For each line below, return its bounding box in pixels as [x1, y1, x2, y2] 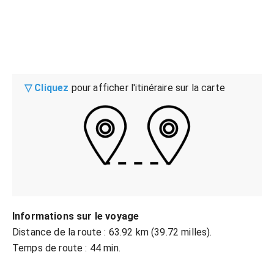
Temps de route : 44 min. [12, 242, 120, 254]
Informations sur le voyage [12, 210, 139, 222]
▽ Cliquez [24, 82, 69, 94]
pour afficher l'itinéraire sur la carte [68, 82, 225, 94]
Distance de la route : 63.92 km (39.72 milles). [12, 226, 212, 238]
